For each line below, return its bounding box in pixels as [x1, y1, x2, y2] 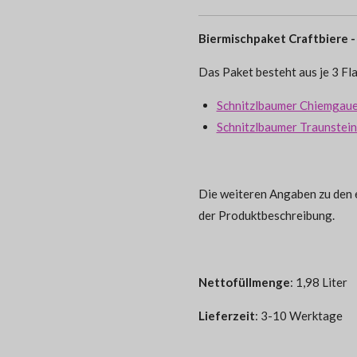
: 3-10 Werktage [255, 308, 343, 323]
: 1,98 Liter [290, 274, 347, 289]
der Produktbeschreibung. [198, 207, 335, 222]
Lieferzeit [198, 308, 255, 323]
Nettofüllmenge [198, 274, 290, 289]
